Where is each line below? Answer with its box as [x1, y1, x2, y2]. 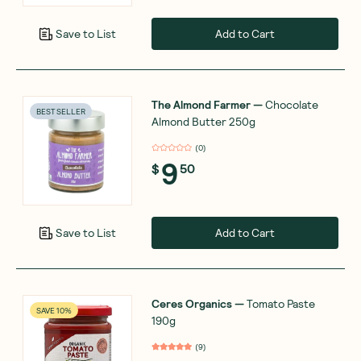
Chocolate [265, 97, 318, 111]
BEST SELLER [36, 106, 85, 116]
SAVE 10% [36, 305, 72, 315]
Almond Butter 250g [151, 114, 255, 128]
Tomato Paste [247, 296, 315, 310]
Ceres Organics [151, 296, 232, 310]
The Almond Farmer [151, 97, 251, 111]
